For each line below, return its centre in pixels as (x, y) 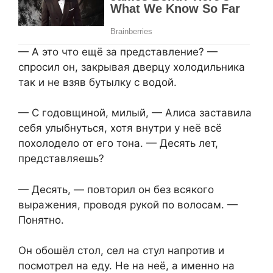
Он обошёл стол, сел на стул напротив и (121, 251)
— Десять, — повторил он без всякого (116, 189)
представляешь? (61, 159)
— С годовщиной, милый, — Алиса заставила (135, 113)
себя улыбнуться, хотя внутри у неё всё (120, 128)
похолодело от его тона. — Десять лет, (118, 144)
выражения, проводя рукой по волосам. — (128, 204)
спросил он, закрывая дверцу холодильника (132, 67)
